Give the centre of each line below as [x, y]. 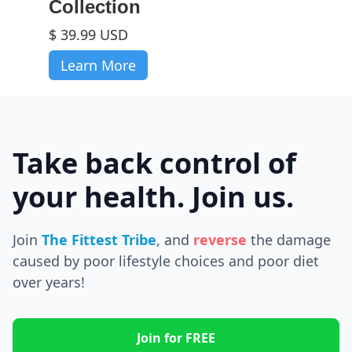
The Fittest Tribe [99, 239]
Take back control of [154, 163]
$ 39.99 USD [88, 34]
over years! [49, 282]
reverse [220, 239]
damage [304, 239]
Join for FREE [176, 337]
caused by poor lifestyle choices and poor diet [166, 260]
